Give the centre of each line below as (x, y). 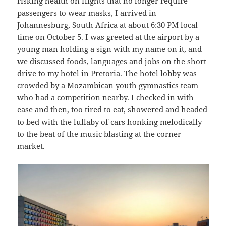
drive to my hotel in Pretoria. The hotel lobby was (107, 73)
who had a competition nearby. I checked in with (106, 98)
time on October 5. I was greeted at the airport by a (108, 37)
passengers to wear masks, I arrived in (87, 13)
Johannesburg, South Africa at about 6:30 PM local (108, 25)
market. (31, 146)
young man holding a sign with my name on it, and (110, 49)
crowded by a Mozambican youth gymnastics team (108, 86)
